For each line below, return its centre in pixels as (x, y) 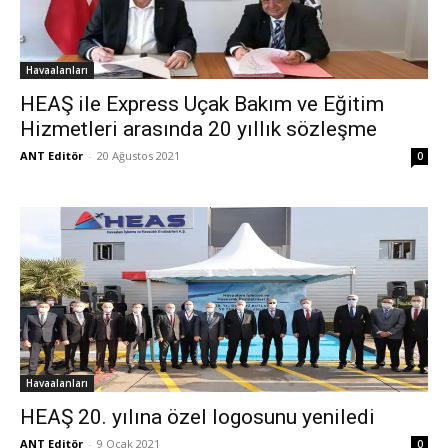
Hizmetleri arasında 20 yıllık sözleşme (198, 128)
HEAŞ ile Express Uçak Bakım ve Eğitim (202, 103)
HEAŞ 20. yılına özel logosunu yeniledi (197, 416)
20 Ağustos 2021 (138, 155)
